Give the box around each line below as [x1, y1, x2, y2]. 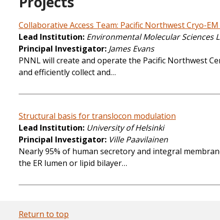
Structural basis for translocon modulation [19, 110, 176, 121]
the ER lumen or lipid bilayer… [19, 157, 127, 168]
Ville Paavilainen [109, 134, 168, 145]
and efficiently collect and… [19, 66, 116, 78]
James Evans [109, 43, 154, 54]
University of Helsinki [86, 122, 164, 133]
